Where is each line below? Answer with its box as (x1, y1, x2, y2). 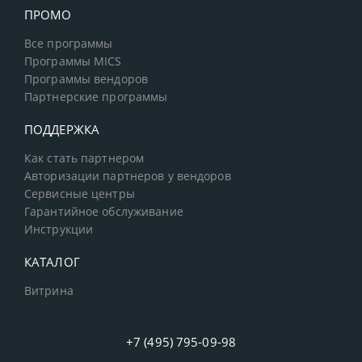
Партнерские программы (24, 90, 168, 105)
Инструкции (24, 222, 94, 238)
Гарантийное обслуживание (24, 204, 183, 220)
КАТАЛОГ (24, 254, 80, 271)
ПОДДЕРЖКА (24, 121, 100, 138)
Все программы (24, 36, 113, 52)
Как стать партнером (24, 151, 145, 166)
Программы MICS (24, 54, 122, 69)
